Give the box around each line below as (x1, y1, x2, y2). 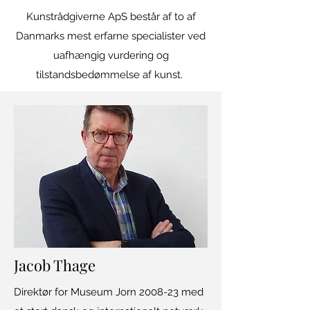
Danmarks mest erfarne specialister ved (16, 30, 206, 42)
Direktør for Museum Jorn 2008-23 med (14, 286, 203, 298)
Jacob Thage (14, 255, 95, 275)
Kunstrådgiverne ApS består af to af (26, 10, 196, 23)
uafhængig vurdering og (53, 49, 169, 62)
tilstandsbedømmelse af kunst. (36, 69, 185, 81)
